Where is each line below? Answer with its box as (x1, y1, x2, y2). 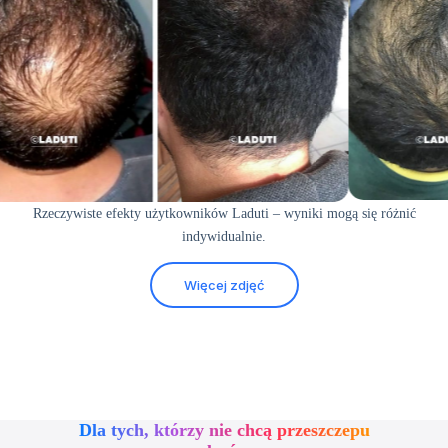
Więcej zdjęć (183, 277, 265, 294)
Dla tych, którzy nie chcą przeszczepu (78, 420, 370, 441)
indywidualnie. (182, 229, 266, 245)
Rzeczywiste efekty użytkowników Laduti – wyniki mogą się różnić (32, 206, 416, 222)
